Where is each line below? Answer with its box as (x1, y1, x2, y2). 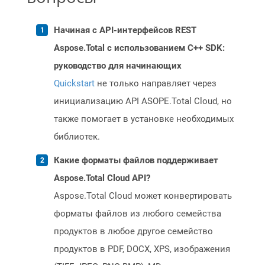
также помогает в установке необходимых (54, 114, 234, 125)
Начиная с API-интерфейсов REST (54, 25, 196, 36)
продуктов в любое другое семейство (54, 226, 213, 237)
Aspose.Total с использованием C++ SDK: (54, 43, 225, 54)
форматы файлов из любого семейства (54, 208, 221, 219)
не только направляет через (95, 78, 216, 89)
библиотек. (54, 131, 100, 143)
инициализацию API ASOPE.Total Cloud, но (54, 96, 232, 107)
